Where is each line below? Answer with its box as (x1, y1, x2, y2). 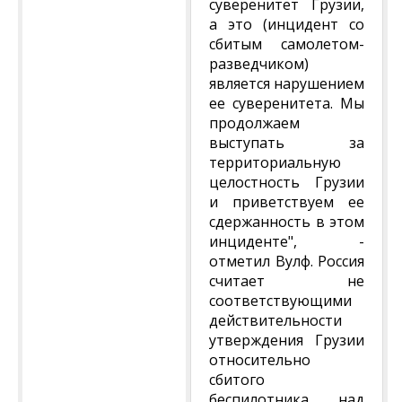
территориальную (209, 153, 341, 172)
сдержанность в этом (209, 212, 364, 232)
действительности (209, 310, 342, 330)
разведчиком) (209, 54, 309, 74)
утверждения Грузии (209, 330, 364, 350)
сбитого (209, 370, 265, 389)
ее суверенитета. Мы (209, 93, 364, 113)
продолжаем (209, 113, 300, 133)
